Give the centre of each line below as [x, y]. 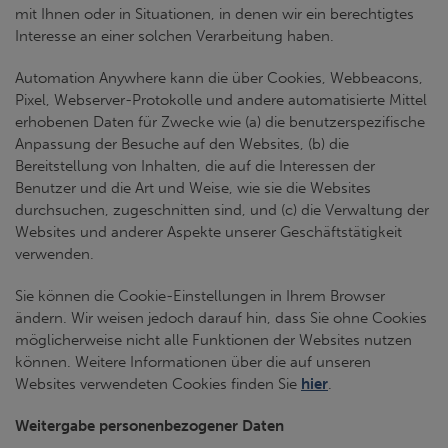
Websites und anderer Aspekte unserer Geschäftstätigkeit [208, 232]
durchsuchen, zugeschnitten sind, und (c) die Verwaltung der [222, 210]
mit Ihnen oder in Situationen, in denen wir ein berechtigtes [214, 14]
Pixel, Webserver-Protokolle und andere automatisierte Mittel [221, 100]
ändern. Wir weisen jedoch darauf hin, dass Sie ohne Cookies [221, 318]
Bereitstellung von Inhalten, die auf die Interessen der [195, 166]
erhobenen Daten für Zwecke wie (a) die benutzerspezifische [220, 122]
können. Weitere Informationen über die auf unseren [193, 362]
